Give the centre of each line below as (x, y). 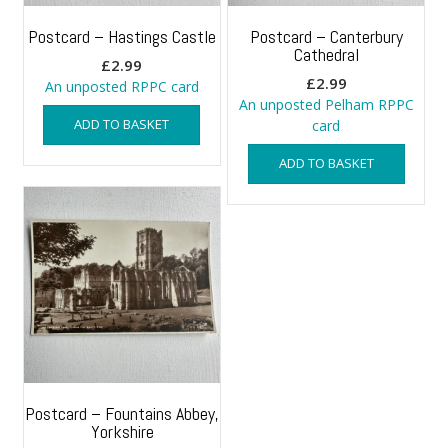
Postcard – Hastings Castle (121, 37)
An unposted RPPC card (121, 87)
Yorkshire (122, 431)
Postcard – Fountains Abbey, (122, 413)
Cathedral (326, 55)
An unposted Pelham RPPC (326, 105)
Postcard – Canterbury (326, 37)
